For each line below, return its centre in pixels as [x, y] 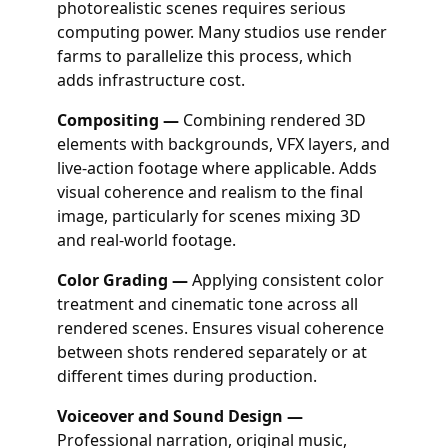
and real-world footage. [146, 240]
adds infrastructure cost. [150, 80]
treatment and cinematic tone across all [207, 304]
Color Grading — [122, 280]
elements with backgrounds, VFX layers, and [223, 144]
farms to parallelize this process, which [204, 56]
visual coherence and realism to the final [209, 192]
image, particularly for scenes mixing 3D [208, 216]
